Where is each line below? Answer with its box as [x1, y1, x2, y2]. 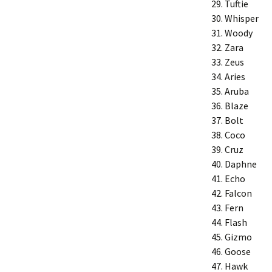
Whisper [225, 12, 259, 24]
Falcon [225, 187, 252, 199]
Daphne [225, 158, 257, 170]
